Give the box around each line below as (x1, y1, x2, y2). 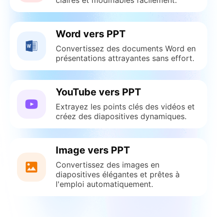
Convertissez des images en (56, 159, 159, 170)
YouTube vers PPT (56, 86, 141, 98)
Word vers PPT (56, 28, 125, 40)
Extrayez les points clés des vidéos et (56, 101, 195, 111)
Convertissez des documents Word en (56, 43, 196, 53)
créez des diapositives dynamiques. (56, 111, 186, 121)
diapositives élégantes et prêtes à (56, 169, 180, 179)
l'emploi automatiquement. (56, 179, 153, 189)
